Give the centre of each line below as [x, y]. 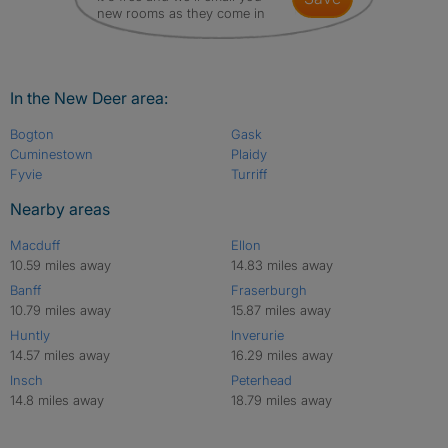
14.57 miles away [60, 355]
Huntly [30, 335]
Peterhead [261, 380]
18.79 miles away [281, 400]
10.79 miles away [60, 310]
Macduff [35, 245]
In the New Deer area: [89, 98]
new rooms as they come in [181, 13]
